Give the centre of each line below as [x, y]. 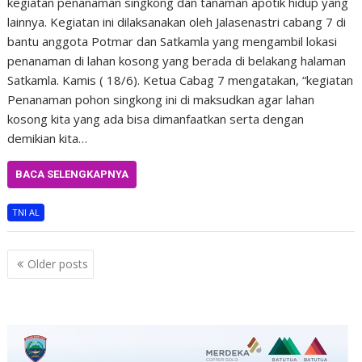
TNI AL [26, 212]
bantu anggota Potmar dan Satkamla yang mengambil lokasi [173, 41]
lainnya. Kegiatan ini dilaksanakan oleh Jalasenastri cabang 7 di [177, 21]
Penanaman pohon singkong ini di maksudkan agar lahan [161, 99]
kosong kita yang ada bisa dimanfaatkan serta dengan [156, 118]
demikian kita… [48, 138]
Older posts [58, 264]
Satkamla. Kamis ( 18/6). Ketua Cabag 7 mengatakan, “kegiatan [181, 80]
